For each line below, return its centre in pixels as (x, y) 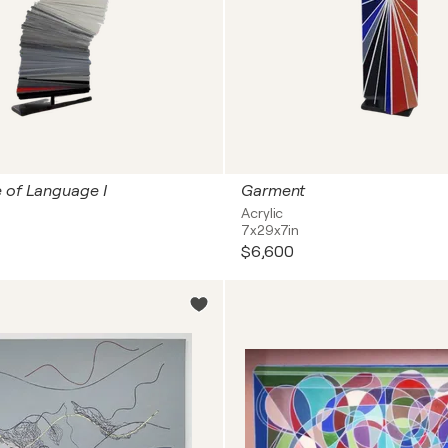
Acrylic (262, 213)
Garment (273, 191)
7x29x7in (270, 230)
